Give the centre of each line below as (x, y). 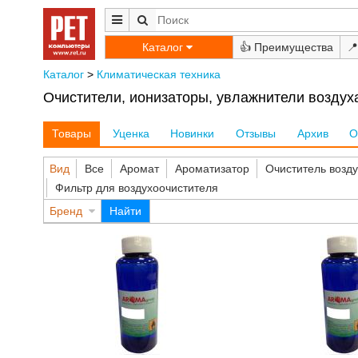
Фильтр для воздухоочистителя (136, 188)
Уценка (131, 134)
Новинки (193, 134)
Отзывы (256, 134)
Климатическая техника (158, 74)
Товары (72, 134)
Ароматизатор (212, 169)
